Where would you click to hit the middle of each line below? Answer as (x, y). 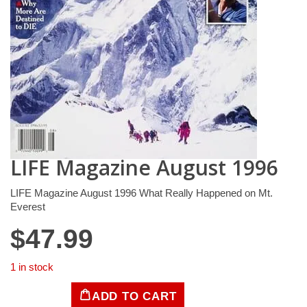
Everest (28, 206)
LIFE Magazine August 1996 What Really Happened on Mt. (142, 193)
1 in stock (32, 267)
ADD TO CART (134, 296)
